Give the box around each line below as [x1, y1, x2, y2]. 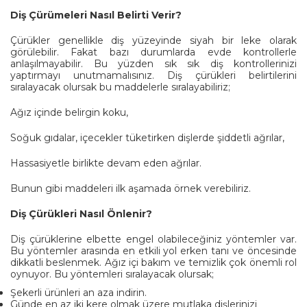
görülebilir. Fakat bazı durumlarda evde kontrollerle [10, 45, 297, 58]
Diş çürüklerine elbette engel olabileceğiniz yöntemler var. [10, 232, 297, 245]
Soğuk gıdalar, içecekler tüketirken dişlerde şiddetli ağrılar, [10, 131, 284, 144]
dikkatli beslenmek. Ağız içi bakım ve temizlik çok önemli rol [10, 256, 297, 269]
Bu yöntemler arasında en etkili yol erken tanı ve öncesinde [10, 244, 297, 257]
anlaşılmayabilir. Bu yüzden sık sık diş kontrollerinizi [10, 57, 297, 70]
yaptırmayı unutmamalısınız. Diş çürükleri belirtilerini [10, 69, 297, 82]
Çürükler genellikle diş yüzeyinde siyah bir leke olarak [10, 34, 297, 47]
